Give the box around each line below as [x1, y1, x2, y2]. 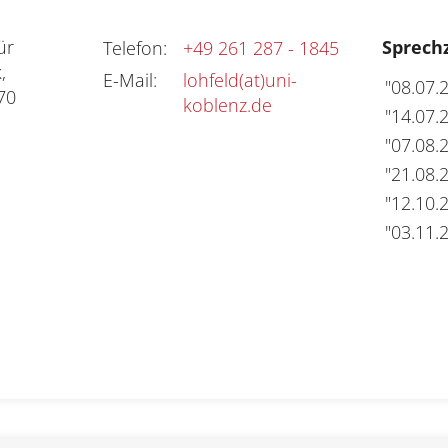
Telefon [102, 35, 163, 60]
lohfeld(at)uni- [182, 67, 297, 92]
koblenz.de [182, 92, 272, 117]
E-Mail [102, 67, 153, 92]
